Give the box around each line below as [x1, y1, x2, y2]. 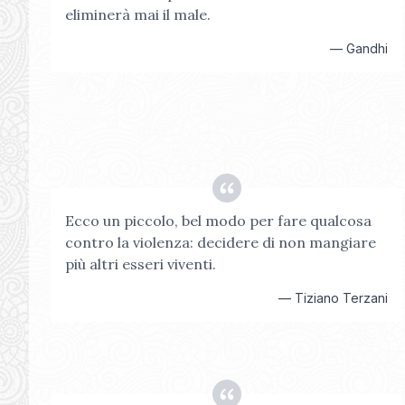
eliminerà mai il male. [65, 5, 211, 24]
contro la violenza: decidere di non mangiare [65, 233, 376, 251]
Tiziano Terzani [295, 290, 389, 306]
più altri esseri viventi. [65, 255, 216, 273]
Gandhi [346, 41, 389, 56]
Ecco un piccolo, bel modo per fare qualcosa [65, 212, 372, 230]
